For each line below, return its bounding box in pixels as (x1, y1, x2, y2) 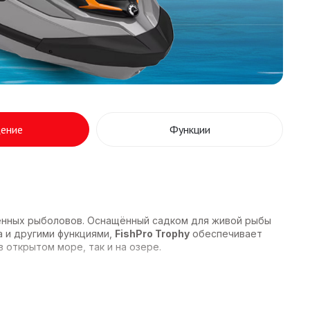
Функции (169, 122, 210, 136)
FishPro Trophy (115, 227, 190, 239)
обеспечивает (190, 227, 262, 239)
